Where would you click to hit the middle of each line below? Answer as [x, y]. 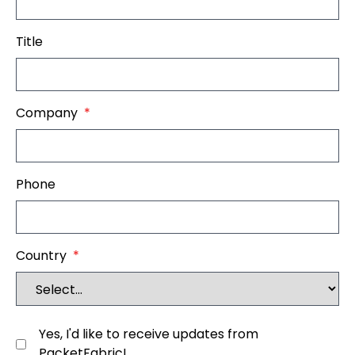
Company [47, 113]
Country [41, 256]
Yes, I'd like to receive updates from [149, 334]
